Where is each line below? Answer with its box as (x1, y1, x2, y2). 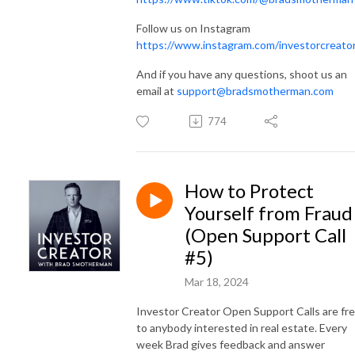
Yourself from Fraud (185, 200, 353, 224)
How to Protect (185, 178, 314, 202)
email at (136, 83, 177, 97)
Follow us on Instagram (136, 21, 250, 35)
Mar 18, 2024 (185, 274, 249, 288)
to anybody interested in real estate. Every (136, 320, 347, 334)
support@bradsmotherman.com (177, 83, 334, 97)
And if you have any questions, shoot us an (136, 67, 347, 81)
